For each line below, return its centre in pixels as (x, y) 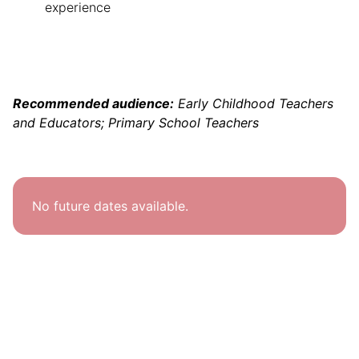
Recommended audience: (93, 104)
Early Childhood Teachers (256, 104)
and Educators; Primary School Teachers (136, 123)
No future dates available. (110, 206)
